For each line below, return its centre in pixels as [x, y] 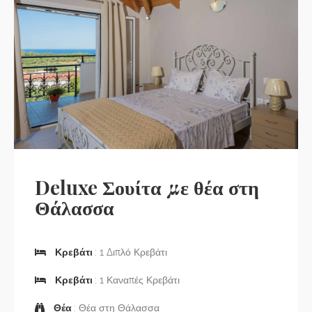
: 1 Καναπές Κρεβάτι [137, 280]
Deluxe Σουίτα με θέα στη [147, 187]
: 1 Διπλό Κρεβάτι [131, 252]
